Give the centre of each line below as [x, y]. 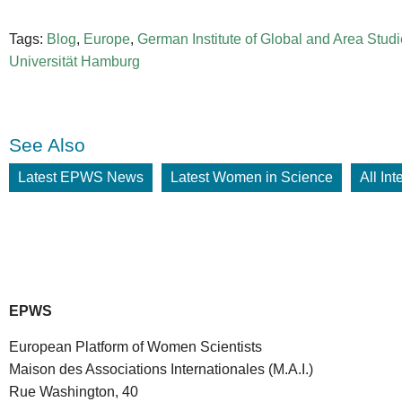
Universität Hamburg [74, 62]
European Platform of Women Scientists [135, 346]
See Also [47, 145]
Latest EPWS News [81, 178]
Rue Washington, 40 [74, 391]
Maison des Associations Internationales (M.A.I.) [161, 369]
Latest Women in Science [252, 178]
